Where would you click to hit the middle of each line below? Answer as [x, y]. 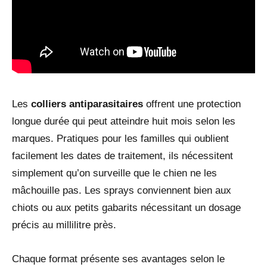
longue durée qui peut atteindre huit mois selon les [124, 122]
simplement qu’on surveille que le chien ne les [114, 173]
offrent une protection [192, 104]
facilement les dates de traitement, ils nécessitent [122, 156]
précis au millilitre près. [64, 225]
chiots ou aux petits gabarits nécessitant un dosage [126, 208]
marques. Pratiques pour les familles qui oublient [120, 139]
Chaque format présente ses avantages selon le [118, 259]
